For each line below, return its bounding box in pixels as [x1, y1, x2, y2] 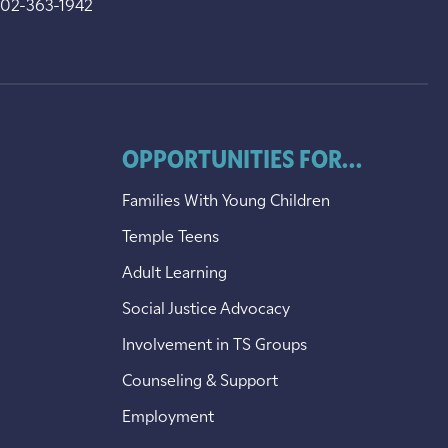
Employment [122, 409, 214, 426]
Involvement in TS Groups [122, 337, 307, 354]
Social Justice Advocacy [122, 301, 290, 318]
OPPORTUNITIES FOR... [122, 149, 362, 174]
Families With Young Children [122, 193, 330, 210]
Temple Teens [122, 229, 219, 246]
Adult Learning [122, 265, 227, 282]
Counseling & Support [122, 373, 278, 390]
